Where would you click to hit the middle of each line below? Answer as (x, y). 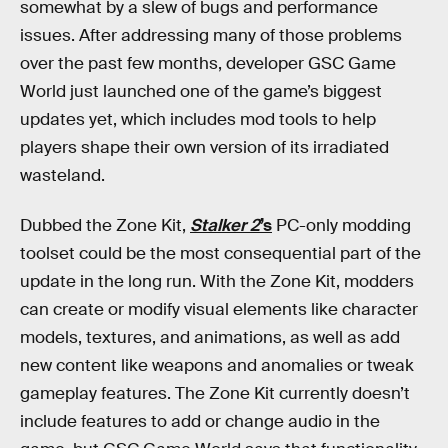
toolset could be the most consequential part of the (220, 253)
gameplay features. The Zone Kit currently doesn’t (215, 393)
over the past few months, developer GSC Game (208, 63)
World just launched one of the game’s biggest (201, 91)
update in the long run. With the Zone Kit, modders (217, 281)
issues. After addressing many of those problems (211, 35)
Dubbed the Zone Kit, (105, 225)
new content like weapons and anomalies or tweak (217, 365)
